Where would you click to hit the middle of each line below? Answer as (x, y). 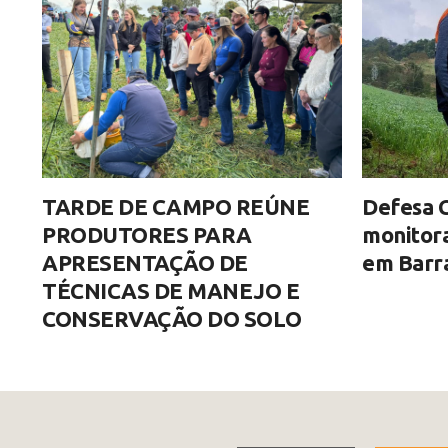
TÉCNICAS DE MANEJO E (170, 291)
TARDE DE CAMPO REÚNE (175, 207)
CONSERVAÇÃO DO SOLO (172, 319)
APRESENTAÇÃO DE (145, 263)
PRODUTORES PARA (147, 235)
